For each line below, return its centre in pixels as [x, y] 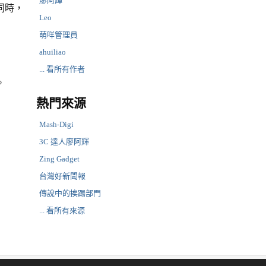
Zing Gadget [59, 159]
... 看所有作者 [62, 69]
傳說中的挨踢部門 [70, 193]
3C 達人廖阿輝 [64, 142]
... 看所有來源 [62, 210]
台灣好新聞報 [62, 176]
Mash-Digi [56, 124]
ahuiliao [53, 52]
